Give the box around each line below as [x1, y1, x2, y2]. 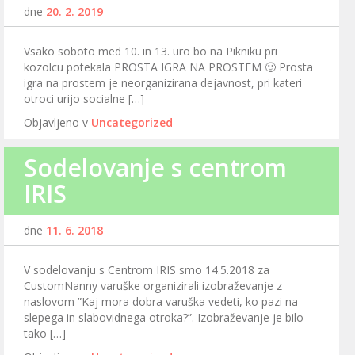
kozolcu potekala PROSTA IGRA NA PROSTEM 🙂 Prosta [24, 59, 313, 75]
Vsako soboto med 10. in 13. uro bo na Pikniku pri [24, 44, 277, 59]
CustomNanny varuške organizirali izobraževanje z [24, 278, 282, 294]
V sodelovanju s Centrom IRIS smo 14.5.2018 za [24, 262, 269, 278]
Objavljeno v [24, 115, 91, 131]
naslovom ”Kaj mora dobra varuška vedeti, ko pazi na [24, 294, 298, 310]
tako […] [24, 326, 66, 342]
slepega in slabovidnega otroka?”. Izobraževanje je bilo [24, 310, 303, 326]
